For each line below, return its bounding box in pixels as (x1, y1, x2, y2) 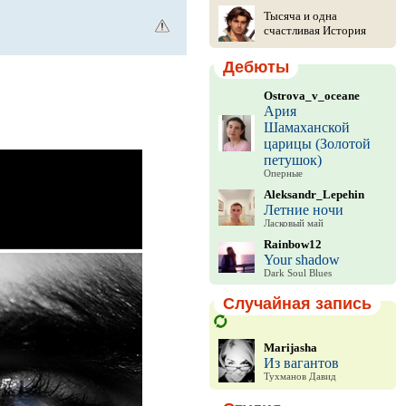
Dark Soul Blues (263, 268, 332, 278)
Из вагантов (263, 354, 339, 371)
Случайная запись (222, 295, 372, 313)
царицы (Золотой (263, 136, 371, 151)
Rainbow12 (263, 237, 322, 251)
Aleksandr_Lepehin (263, 188, 364, 201)
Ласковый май (263, 218, 324, 228)
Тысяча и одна (263, 9, 337, 23)
